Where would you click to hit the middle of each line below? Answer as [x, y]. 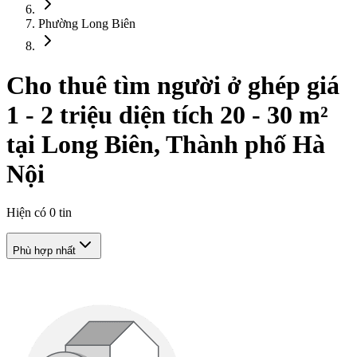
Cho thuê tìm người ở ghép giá [173, 85]
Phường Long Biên [87, 24]
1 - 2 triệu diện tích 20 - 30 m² [167, 114]
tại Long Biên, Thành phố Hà [166, 144]
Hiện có [28, 213]
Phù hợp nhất [44, 251]
